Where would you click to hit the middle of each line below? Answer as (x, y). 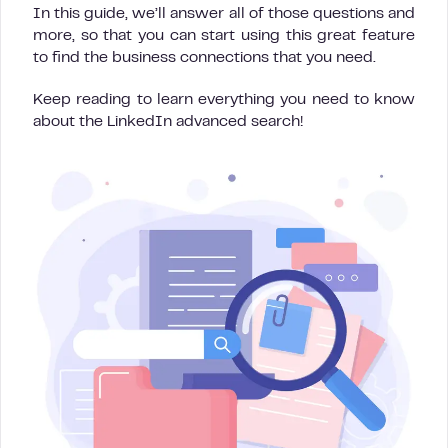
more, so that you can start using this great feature (224, 36)
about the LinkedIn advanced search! (168, 122)
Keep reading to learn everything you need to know (224, 100)
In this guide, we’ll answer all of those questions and (224, 14)
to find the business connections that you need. (204, 58)
